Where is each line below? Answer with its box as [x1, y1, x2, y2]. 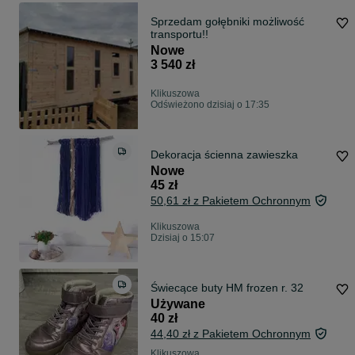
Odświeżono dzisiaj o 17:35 [151, 99, 269, 111]
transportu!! [151, 28, 208, 41]
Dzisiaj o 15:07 [151, 232, 215, 244]
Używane [151, 297, 205, 311]
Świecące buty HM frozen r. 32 [151, 281, 303, 295]
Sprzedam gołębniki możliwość [151, 15, 304, 29]
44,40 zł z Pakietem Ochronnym [151, 327, 311, 341]
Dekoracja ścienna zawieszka [151, 148, 298, 162]
